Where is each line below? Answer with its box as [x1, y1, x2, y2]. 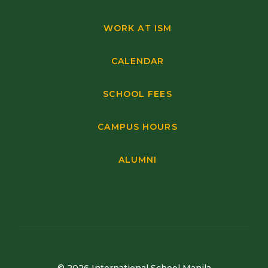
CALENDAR [111, 56, 165, 66]
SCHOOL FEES [103, 89, 172, 99]
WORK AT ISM [103, 23, 172, 33]
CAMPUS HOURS [98, 121, 178, 132]
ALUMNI [118, 154, 157, 165]
